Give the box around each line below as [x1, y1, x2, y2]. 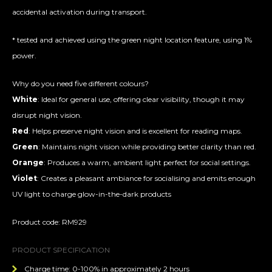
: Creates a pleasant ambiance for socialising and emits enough [37, 174, 256, 183]
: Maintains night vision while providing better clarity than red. [38, 142, 256, 152]
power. [12, 51, 36, 61]
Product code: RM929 [12, 217, 87, 227]
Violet [12, 174, 37, 183]
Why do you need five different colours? [12, 79, 149, 89]
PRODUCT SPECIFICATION [12, 245, 110, 255]
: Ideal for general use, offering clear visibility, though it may [38, 95, 245, 104]
